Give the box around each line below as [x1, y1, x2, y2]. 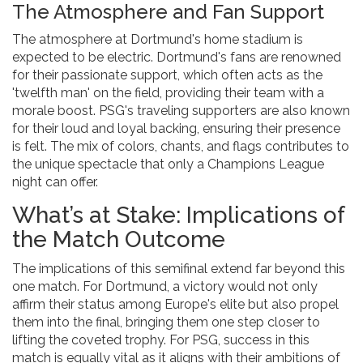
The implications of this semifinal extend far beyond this [12, 261, 345, 277]
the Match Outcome [12, 226, 225, 254]
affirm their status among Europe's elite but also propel [12, 297, 339, 313]
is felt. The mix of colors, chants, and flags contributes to [12, 139, 349, 155]
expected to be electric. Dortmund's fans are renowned [12, 49, 341, 66]
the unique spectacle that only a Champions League [12, 156, 324, 173]
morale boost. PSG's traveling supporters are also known [12, 103, 350, 119]
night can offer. [12, 174, 98, 190]
